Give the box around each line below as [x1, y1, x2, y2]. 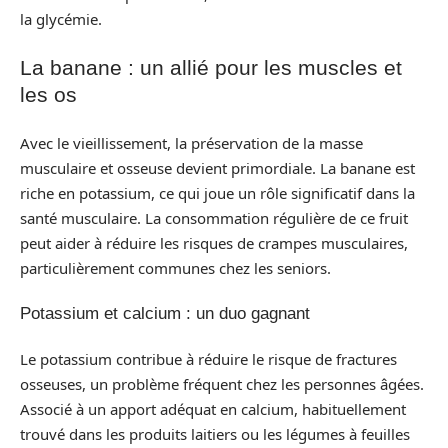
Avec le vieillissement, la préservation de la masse [20, 132, 363, 153]
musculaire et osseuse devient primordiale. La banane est [20, 157, 415, 178]
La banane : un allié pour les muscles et [20, 56, 402, 80]
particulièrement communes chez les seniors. [20, 257, 331, 278]
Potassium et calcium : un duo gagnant [20, 304, 310, 324]
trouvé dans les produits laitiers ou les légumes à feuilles [20, 423, 410, 444]
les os [20, 83, 77, 107]
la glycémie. [20, 8, 102, 29]
